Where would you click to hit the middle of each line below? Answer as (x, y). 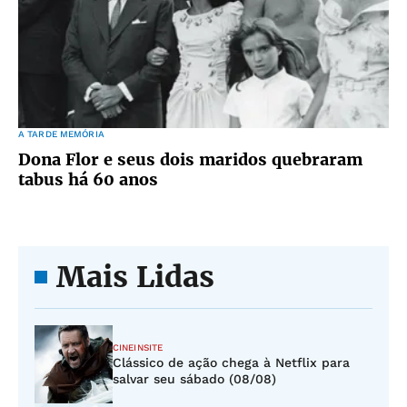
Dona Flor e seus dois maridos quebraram (190, 159)
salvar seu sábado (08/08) (194, 379)
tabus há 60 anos (88, 179)
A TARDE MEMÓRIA (61, 134)
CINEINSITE (138, 347)
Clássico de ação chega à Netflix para (231, 362)
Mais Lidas (135, 277)
